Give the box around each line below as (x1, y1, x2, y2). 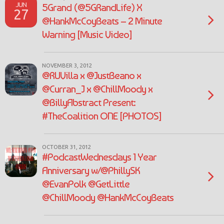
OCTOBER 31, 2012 (42, 144, 91, 150)
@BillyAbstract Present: (42, 96, 135, 108)
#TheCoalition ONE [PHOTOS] (42, 109, 161, 122)
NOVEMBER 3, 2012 (42, 62, 92, 68)
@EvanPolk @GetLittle (42, 177, 129, 190)
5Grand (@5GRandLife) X (42, 1, 142, 13)
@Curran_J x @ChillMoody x (42, 82, 152, 95)
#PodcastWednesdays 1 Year (42, 150, 156, 163)
